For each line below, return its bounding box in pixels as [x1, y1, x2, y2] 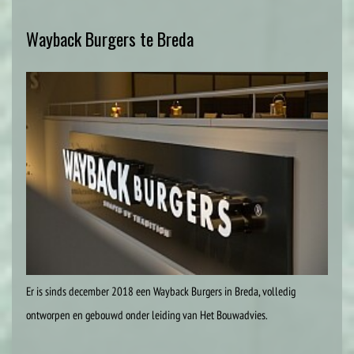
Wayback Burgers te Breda [26, 25, 194, 51]
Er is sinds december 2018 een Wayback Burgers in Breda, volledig [26, 284, 296, 299]
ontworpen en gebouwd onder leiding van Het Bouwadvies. [26, 307, 268, 323]
